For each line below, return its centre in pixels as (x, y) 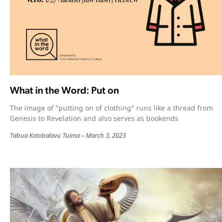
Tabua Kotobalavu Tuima (45, 136)
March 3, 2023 (106, 136)
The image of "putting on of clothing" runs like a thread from (111, 108)
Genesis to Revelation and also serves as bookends (94, 118)
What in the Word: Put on (64, 90)
